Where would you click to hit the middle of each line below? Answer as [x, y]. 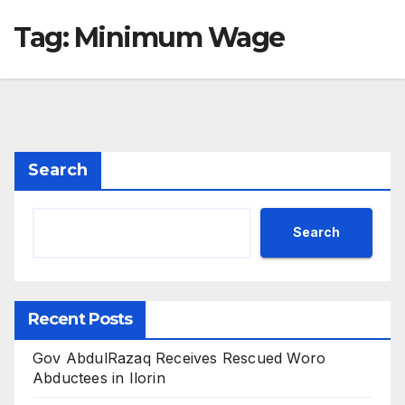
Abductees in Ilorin [99, 377]
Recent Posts [80, 319]
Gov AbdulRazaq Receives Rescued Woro [179, 358]
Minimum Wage [179, 37]
